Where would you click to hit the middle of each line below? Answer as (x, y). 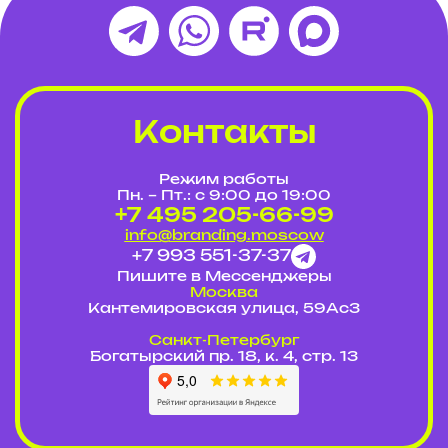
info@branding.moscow (224, 236)
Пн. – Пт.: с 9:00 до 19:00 (224, 196)
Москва (224, 293)
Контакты (224, 134)
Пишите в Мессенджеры (224, 277)
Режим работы (224, 180)
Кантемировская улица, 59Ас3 (224, 309)
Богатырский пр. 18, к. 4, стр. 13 (224, 357)
